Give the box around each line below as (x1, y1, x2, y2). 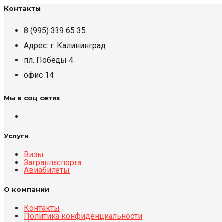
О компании (4, 185, 49, 194)
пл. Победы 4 (24, 55, 73, 65)
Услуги (4, 131, 29, 140)
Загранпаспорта (24, 157, 81, 167)
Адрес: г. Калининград (24, 41, 106, 51)
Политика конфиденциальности (24, 211, 142, 221)
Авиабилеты (24, 165, 70, 175)
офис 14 (24, 70, 54, 80)
